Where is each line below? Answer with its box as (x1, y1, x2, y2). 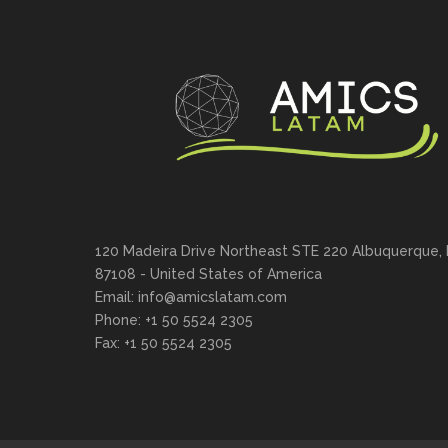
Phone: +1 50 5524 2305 (95, 312, 253, 329)
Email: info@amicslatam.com (95, 289, 287, 306)
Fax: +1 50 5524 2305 (95, 335, 232, 352)
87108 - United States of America (95, 266, 322, 283)
